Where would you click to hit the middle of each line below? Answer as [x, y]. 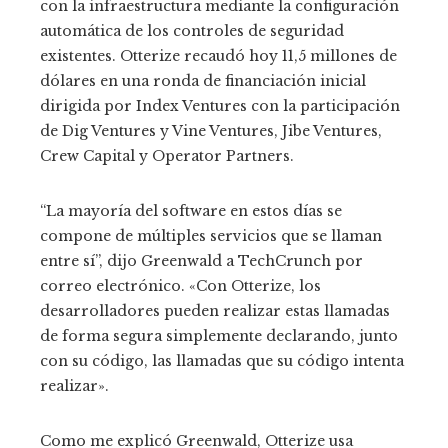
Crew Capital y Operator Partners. [167, 156]
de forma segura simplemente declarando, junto [219, 336]
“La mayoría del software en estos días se [191, 211]
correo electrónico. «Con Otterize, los [180, 286]
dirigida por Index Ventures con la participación [220, 106]
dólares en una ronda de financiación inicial [203, 81]
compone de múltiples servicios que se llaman [211, 236]
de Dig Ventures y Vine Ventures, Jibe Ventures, [211, 131]
